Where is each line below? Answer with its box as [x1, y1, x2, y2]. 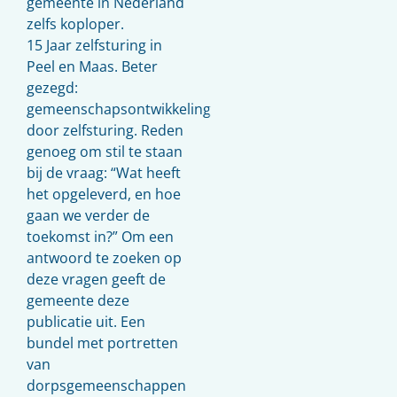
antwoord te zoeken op [27, 248, 182, 268]
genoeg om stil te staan [27, 142, 183, 161]
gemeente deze [27, 291, 129, 310]
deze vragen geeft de [27, 269, 166, 289]
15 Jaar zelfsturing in [27, 35, 162, 55]
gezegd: [27, 78, 78, 97]
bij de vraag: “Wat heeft [27, 163, 181, 183]
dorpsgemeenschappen [27, 376, 186, 395]
